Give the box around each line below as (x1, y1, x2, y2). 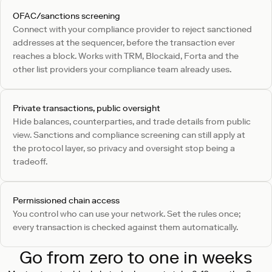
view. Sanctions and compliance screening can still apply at (13, 129, 245, 140)
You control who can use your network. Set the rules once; (13, 208, 241, 219)
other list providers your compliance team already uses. (13, 64, 231, 75)
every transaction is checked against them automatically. (13, 222, 238, 233)
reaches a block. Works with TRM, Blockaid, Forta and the (13, 50, 239, 61)
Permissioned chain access (13, 195, 120, 206)
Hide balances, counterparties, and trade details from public (13, 116, 251, 127)
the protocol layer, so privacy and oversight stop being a (13, 143, 235, 154)
